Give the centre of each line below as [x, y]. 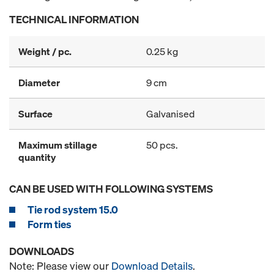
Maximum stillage [58, 145]
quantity [37, 157]
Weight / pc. [45, 51]
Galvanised [170, 113]
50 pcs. [162, 145]
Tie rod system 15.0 [73, 209]
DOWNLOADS [42, 251]
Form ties [50, 224]
